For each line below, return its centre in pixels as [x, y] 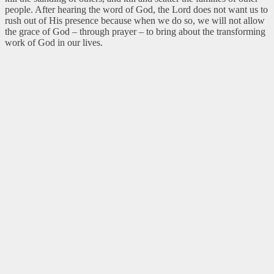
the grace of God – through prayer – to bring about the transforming [135, 31]
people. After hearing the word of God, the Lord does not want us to [136, 9]
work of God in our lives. [54, 42]
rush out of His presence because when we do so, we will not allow [135, 20]
